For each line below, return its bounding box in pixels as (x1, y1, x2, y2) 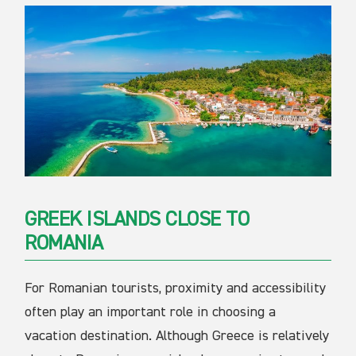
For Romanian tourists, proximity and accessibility (25, 281, 327, 296)
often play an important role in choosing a (25, 304, 277, 319)
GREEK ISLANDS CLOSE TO (25, 209, 250, 230)
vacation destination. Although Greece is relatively (25, 328, 330, 343)
